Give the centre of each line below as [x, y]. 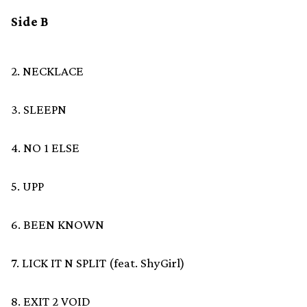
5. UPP [27, 186]
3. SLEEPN [39, 110]
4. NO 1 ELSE [45, 148]
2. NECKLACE [47, 71]
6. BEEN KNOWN [58, 225]
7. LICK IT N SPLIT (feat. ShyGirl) [98, 263]
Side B [29, 22]
